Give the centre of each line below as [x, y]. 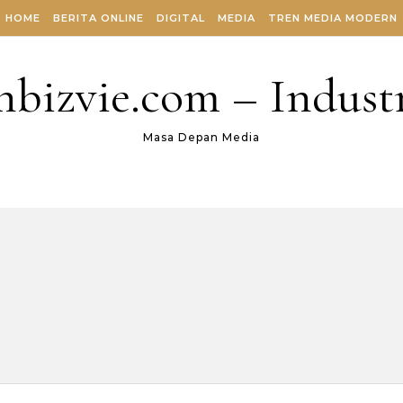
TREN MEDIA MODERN [333, 18]
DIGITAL [181, 18]
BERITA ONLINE [99, 18]
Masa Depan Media [201, 137]
